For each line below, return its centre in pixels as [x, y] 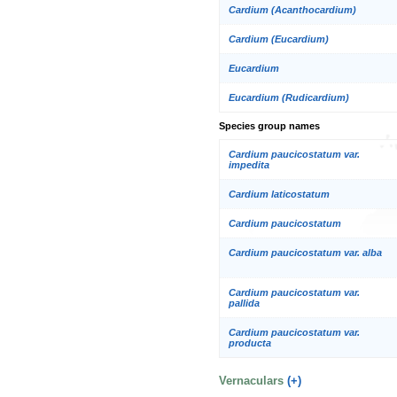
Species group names [269, 126]
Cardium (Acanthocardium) [292, 10]
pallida [244, 303]
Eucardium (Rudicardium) [289, 98]
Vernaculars [253, 381]
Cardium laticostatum [279, 194]
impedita [249, 164]
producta [250, 343]
